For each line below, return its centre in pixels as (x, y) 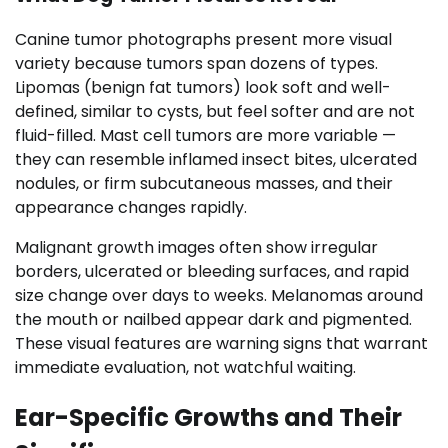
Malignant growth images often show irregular (196, 248)
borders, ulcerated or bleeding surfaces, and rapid (212, 272)
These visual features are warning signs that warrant (221, 344)
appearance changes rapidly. (131, 208)
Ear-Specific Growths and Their (208, 418)
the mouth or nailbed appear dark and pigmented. (213, 320)
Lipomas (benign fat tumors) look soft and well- (203, 88)
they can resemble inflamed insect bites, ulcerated (216, 160)
